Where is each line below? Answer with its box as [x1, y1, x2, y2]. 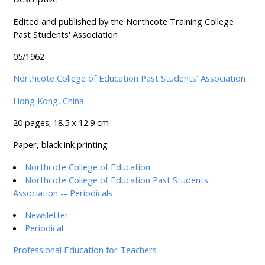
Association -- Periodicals [12, 186, 112, 199]
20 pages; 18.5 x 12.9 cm [12, 117, 109, 129]
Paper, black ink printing [12, 138, 108, 151]
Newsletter [25, 209, 69, 221]
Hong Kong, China [12, 94, 84, 106]
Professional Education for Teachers [12, 244, 157, 256]
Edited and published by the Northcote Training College [12, 15, 234, 27]
